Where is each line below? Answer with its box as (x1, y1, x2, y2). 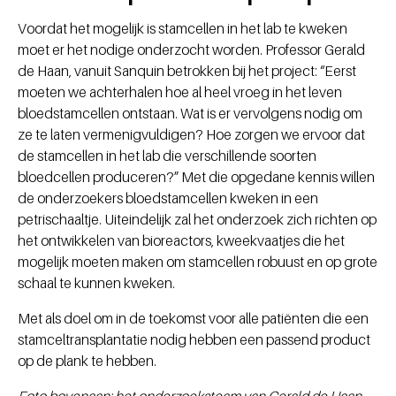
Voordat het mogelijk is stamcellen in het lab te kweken (18, 19, 347, 37)
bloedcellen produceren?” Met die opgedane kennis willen (18, 167, 375, 186)
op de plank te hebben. (18, 351, 156, 369)
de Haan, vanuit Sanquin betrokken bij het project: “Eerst (18, 61, 356, 80)
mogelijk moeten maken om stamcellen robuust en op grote (18, 252, 377, 270)
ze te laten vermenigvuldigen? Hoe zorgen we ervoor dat (18, 125, 365, 143)
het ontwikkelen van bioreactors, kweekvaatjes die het (18, 231, 345, 249)
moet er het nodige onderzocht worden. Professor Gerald (18, 40, 365, 58)
